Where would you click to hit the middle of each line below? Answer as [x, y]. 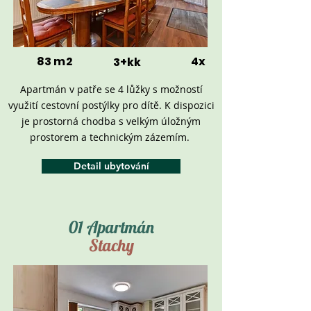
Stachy [111, 245]
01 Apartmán [111, 227]
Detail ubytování [111, 166]
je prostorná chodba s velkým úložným [111, 121]
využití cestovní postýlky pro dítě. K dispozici [111, 105]
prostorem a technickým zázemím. [111, 137]
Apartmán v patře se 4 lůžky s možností [111, 89]
